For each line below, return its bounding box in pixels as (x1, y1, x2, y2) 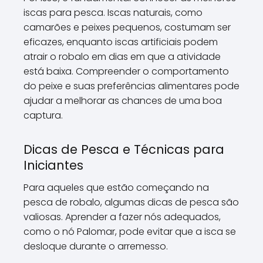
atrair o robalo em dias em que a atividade (23, 50, 221, 63)
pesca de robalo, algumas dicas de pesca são (23, 195, 239, 209)
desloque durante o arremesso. (23, 240, 168, 253)
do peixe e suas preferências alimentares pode (23, 79, 240, 93)
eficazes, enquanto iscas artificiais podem (23, 35, 218, 49)
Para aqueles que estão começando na (23, 181, 209, 194)
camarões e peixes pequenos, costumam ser (23, 21, 231, 34)
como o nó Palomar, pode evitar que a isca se (23, 225, 236, 238)
